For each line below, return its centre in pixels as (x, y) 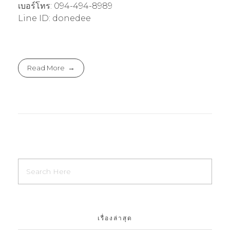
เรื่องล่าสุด (115, 218)
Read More (46, 68)
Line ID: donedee (54, 18)
